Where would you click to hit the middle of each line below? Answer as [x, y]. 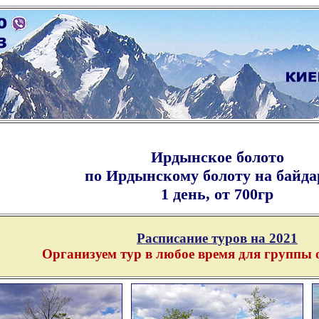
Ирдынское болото [217, 157]
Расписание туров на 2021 [217, 239]
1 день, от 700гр [217, 194]
